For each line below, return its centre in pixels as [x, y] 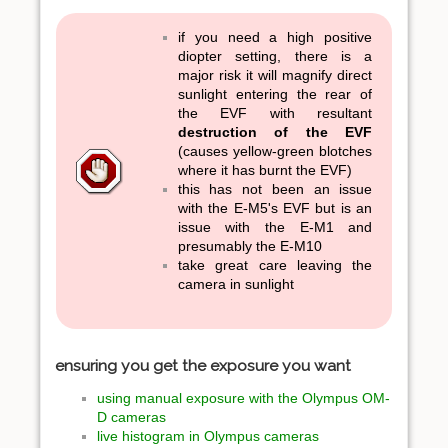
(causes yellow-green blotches [275, 151]
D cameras [131, 416]
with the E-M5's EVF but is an [275, 208]
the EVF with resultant [275, 113]
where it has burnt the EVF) [264, 170]
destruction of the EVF [275, 132]
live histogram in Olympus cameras [208, 435]
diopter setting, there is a [275, 56]
